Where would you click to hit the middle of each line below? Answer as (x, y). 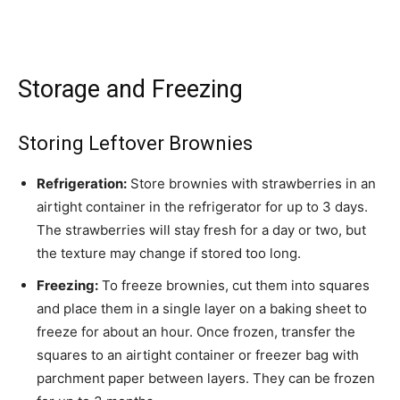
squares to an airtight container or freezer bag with (198, 355)
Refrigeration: (82, 184)
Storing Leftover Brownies (135, 144)
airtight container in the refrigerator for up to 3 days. (202, 207)
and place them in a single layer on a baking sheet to (202, 309)
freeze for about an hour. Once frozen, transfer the (196, 332)
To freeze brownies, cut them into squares (234, 286)
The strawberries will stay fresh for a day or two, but (201, 230)
